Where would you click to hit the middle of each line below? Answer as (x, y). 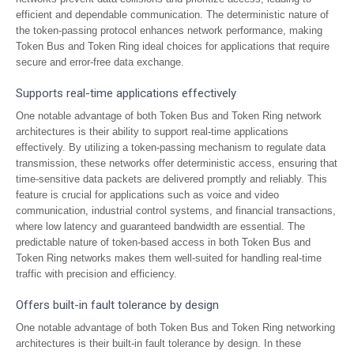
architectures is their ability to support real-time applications (152, 132)
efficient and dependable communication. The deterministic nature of (172, 15)
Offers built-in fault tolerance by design (117, 305)
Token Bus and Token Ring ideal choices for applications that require (173, 46)
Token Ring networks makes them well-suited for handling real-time (169, 258)
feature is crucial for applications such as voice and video (147, 195)
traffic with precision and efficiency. (96, 274)
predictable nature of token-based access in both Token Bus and (163, 242)
